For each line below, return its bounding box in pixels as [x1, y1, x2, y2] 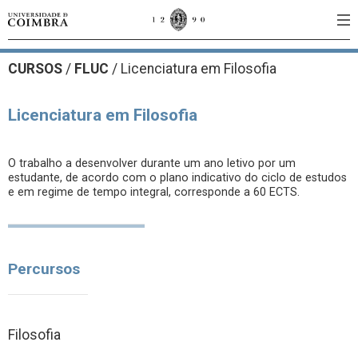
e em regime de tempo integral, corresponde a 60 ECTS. [8, 185, 300, 199]
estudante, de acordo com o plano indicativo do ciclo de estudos [8, 171, 347, 185]
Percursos [8, 260, 80, 278]
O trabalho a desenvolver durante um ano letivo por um [8, 157, 296, 170]
